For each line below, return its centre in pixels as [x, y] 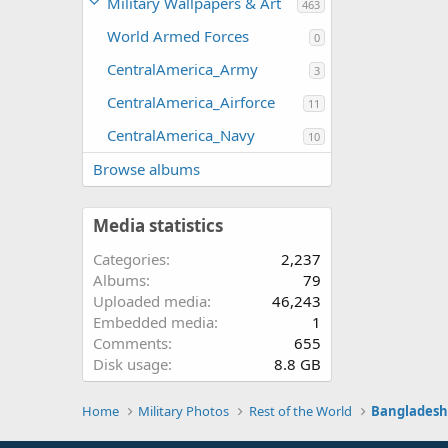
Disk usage [130, 364]
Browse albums [146, 169]
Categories [129, 259]
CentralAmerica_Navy [181, 135]
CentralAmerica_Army [182, 69]
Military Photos [184, 411]
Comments [130, 343]
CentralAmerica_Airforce [191, 102]
